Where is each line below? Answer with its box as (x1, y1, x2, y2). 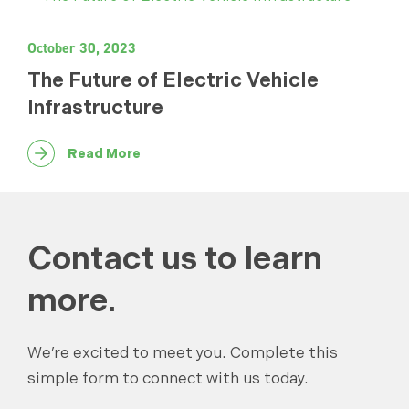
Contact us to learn (27, 239, 322, 278)
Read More (68, 145, 141, 161)
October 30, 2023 (27, 37, 136, 58)
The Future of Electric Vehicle (27, 68, 319, 91)
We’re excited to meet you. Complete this (27, 343, 338, 362)
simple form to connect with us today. (27, 369, 309, 388)
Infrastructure (27, 95, 163, 119)
